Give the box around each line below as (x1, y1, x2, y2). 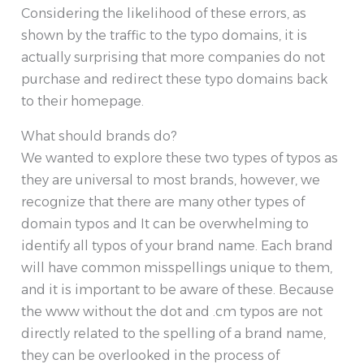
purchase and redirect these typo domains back (21, 71, 327, 88)
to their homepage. (21, 93, 144, 110)
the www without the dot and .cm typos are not (21, 304, 323, 320)
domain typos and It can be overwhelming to (21, 216, 309, 232)
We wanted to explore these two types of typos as (21, 150, 338, 167)
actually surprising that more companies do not (21, 50, 325, 66)
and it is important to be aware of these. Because (21, 282, 334, 298)
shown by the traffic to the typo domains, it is (21, 28, 307, 44)
